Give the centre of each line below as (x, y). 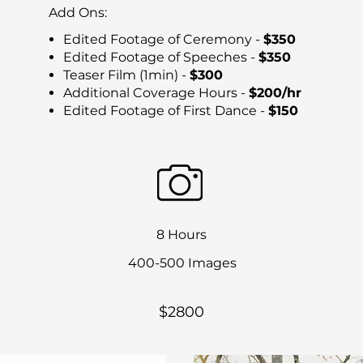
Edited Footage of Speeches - (161, 57)
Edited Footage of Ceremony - (163, 39)
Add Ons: (78, 13)
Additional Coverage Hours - (156, 93)
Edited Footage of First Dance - (166, 111)
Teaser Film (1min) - (126, 75)
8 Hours (181, 235)
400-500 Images (182, 263)
